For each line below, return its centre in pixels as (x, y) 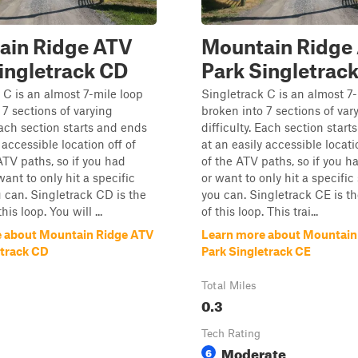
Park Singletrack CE (256, 251)
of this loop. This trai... (260, 211)
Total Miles (229, 285)
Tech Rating (231, 333)
